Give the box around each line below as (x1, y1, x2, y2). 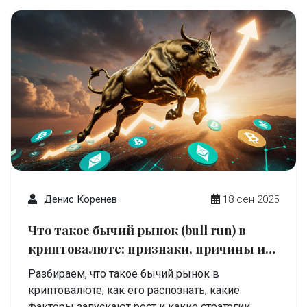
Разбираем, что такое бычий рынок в (28, 267, 219, 280)
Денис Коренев (44, 193, 117, 206)
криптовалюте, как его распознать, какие (28, 284, 240, 297)
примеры (28, 259, 87, 275)
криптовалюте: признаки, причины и (28, 241, 265, 257)
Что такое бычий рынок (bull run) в (28, 222, 246, 238)
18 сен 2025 (223, 193, 279, 206)
